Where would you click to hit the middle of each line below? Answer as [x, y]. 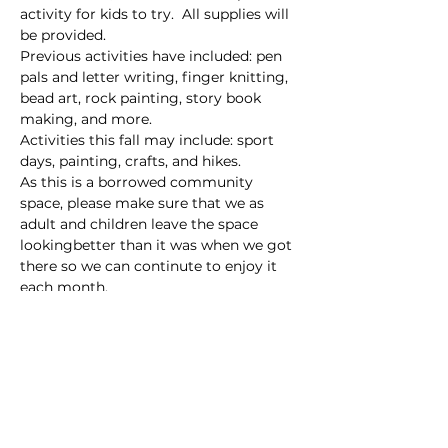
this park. [52, 328]
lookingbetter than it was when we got [158, 244]
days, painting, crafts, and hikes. [130, 160]
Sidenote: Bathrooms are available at [151, 307]
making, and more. [86, 118]
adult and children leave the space [141, 223]
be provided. [65, 34]
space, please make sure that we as [144, 202]
